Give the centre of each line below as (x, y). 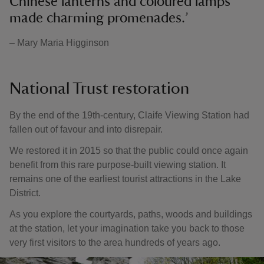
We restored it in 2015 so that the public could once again (129, 151)
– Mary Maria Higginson (59, 43)
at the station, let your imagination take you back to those (127, 228)
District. (25, 193)
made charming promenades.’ (99, 18)
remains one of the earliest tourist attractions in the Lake (125, 179)
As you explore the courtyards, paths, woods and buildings (131, 214)
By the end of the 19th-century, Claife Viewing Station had (129, 115)
